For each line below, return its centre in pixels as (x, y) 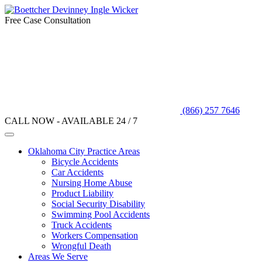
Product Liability (82, 193)
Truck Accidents (82, 225)
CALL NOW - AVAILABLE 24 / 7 (71, 121)
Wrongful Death (81, 246)
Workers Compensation (95, 235)
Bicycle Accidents (85, 162)
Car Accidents (77, 172)
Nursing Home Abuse (92, 183)
